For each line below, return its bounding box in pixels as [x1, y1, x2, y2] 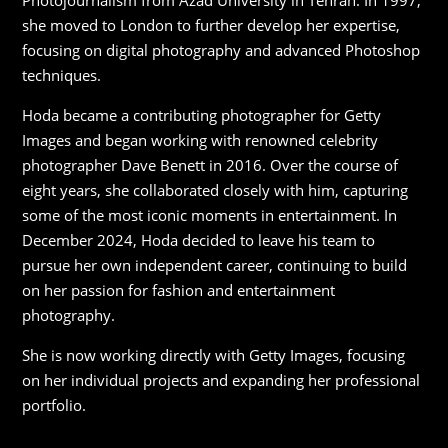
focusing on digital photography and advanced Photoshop [22, 40, 421, 60]
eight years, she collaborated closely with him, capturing [22, 180, 409, 200]
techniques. [22, 65, 102, 85]
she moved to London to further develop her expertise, [22, 15, 401, 35]
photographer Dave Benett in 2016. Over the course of [22, 155, 399, 175]
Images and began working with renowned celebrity [22, 130, 379, 150]
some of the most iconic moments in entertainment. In [22, 205, 398, 225]
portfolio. [22, 395, 87, 415]
